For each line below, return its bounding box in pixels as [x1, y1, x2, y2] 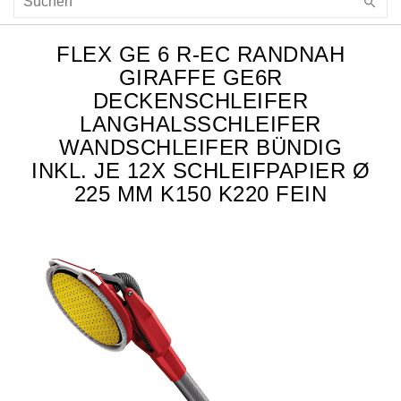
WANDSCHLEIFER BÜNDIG [59, 135, 342, 160]
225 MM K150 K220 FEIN [73, 182, 328, 207]
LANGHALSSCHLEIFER [80, 112, 321, 137]
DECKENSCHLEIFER [92, 89, 309, 114]
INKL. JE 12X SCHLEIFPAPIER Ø [31, 158, 370, 183]
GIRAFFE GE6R [118, 65, 283, 90]
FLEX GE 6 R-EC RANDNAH [56, 42, 345, 67]
